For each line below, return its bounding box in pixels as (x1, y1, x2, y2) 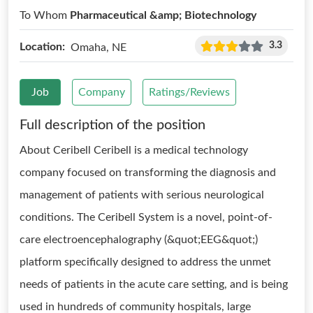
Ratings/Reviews (149, 87, 230, 98)
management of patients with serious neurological (20, 189, 264, 201)
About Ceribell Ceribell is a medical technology (20, 145, 248, 156)
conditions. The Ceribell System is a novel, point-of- (20, 212, 272, 223)
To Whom (20, 10, 70, 21)
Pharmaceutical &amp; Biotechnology (70, 10, 256, 21)
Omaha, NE (71, 41, 126, 53)
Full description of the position (20, 118, 205, 132)
